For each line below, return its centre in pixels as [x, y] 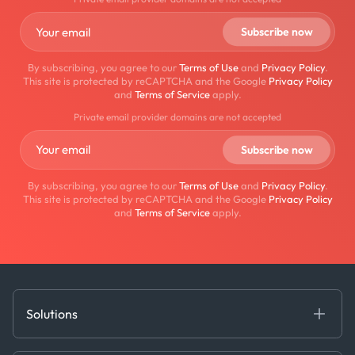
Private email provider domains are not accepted [177, 117]
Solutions [52, 313]
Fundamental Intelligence [89, 345]
